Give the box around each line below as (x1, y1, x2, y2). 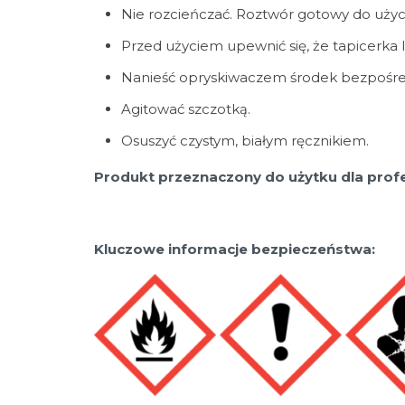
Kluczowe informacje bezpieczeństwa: (93, 240, 375, 258)
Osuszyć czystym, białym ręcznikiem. (120, 132, 369, 149)
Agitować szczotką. (120, 100, 250, 118)
